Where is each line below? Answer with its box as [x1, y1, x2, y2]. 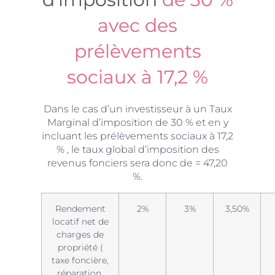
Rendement [55, 203, 106, 214]
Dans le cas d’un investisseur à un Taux [43, 103, 232, 115]
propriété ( [57, 241, 103, 253]
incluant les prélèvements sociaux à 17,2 [42, 130, 233, 142]
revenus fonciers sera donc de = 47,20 [47, 157, 228, 169]
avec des [98, 14, 177, 37]
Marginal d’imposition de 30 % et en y [47, 117, 228, 129]
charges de [56, 228, 104, 240]
